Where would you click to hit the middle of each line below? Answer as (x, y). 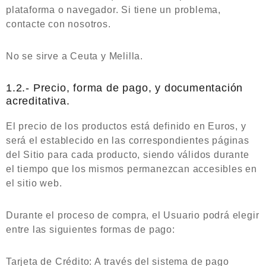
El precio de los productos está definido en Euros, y (126, 126)
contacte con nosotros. (58, 24)
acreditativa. (38, 101)
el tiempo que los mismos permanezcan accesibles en (132, 169)
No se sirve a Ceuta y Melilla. (75, 56)
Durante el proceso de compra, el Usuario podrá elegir (133, 215)
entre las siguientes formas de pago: (91, 229)
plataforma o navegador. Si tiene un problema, (113, 10)
